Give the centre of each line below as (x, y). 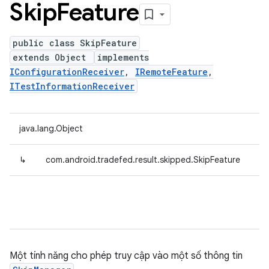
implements (123, 57)
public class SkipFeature (75, 43)
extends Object (52, 57)
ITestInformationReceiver (72, 86)
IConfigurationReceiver (67, 72)
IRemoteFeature (171, 72)
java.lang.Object (51, 128)
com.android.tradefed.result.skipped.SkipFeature (143, 160)
